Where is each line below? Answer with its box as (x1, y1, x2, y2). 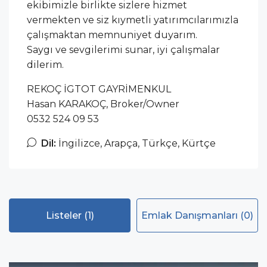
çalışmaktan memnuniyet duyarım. (27, 29, 197, 41)
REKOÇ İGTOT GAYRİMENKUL (27, 83, 171, 95)
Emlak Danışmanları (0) (141, 209, 253, 221)
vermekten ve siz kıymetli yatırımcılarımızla (27, 14, 238, 26)
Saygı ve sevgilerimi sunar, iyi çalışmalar (27, 44, 220, 55)
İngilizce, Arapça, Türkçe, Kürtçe (56, 137, 216, 149)
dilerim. (27, 58, 64, 70)
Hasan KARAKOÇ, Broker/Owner (27, 98, 179, 110)
